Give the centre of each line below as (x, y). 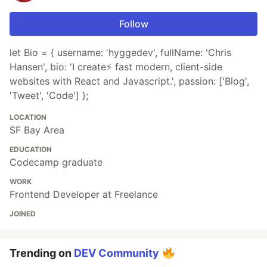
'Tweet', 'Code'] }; (49, 96)
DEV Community (117, 253)
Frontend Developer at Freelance (84, 195)
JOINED (23, 214)
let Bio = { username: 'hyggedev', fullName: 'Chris (120, 53)
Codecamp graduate (56, 162)
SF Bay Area (37, 130)
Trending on (42, 253)
